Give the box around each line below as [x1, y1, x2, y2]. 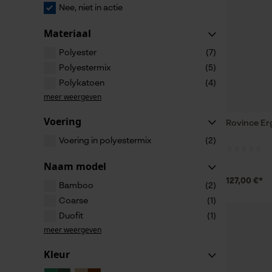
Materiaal [44, 27, 91, 40]
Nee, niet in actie [59, 4, 123, 12]
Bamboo [59, 182, 93, 190]
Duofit [59, 212, 83, 220]
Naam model [44, 160, 106, 173]
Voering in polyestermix [59, 137, 151, 145]
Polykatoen [59, 79, 104, 87]
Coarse [59, 197, 88, 205]
